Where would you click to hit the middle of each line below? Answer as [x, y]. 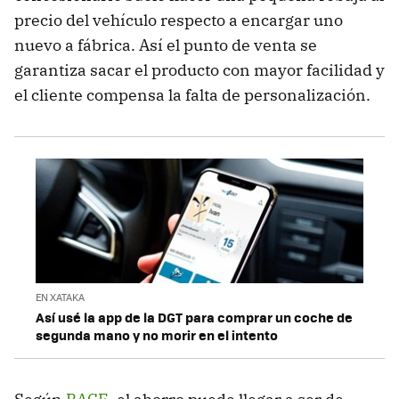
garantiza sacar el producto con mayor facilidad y [199, 69]
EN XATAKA [60, 297]
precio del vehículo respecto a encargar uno [179, 20]
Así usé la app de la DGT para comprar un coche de [194, 318]
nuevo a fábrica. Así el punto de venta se [166, 45]
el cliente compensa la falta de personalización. [192, 94]
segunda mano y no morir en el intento [157, 335]
